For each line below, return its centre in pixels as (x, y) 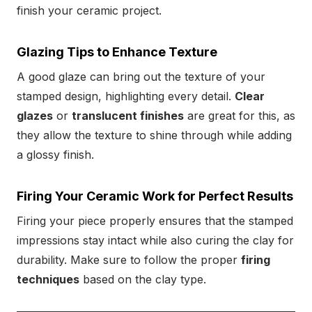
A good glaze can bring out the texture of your (141, 77)
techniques (48, 280)
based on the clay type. (143, 280)
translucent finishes (128, 116)
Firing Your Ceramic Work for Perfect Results (155, 196)
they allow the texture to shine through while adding (154, 135)
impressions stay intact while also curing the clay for (155, 241)
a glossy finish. (55, 155)
